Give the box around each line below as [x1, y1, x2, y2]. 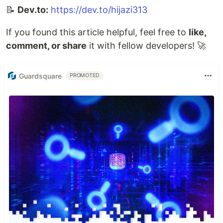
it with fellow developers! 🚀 [87, 40, 206, 51]
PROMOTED [70, 72, 100, 79]
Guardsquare [19, 71, 62, 80]
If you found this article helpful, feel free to [6, 27, 189, 37]
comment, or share [6, 40, 87, 51]
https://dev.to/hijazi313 [51, 4, 147, 15]
